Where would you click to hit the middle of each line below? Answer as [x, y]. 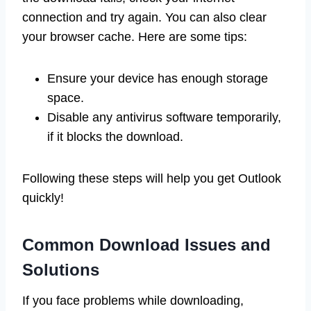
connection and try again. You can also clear [144, 17]
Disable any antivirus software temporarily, [164, 117]
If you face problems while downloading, [133, 300]
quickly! [43, 197]
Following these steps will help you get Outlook [152, 178]
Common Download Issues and [146, 244]
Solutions [61, 269]
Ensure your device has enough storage [158, 78]
